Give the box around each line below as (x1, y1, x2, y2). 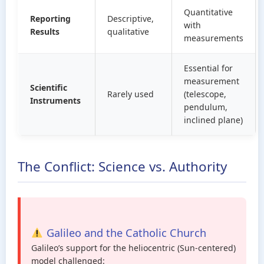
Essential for (184, 62, 233, 74)
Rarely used (107, 88, 154, 100)
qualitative (107, 26, 149, 37)
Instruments (30, 95, 81, 106)
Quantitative (184, 6, 233, 18)
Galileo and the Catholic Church (43, 226, 206, 240)
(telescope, (184, 88, 226, 100)
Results (30, 26, 60, 37)
